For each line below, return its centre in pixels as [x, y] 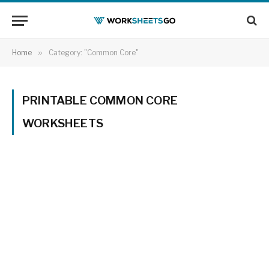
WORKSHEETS [63, 123]
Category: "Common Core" [94, 53]
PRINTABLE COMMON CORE [100, 101]
